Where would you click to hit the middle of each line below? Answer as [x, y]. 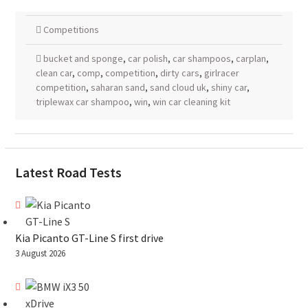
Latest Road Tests [68, 172]
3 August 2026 [40, 253]
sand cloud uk [178, 87]
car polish [147, 58]
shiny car [229, 87]
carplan [251, 58]
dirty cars [179, 73]
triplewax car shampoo [82, 102]
